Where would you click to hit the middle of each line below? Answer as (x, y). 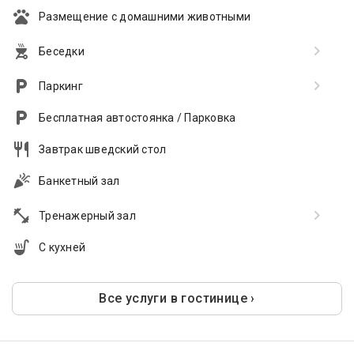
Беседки (62, 51)
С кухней (62, 247)
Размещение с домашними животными (145, 17)
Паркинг (61, 86)
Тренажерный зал (87, 216)
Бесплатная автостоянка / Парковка (137, 118)
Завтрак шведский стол (103, 149)
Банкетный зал (79, 181)
